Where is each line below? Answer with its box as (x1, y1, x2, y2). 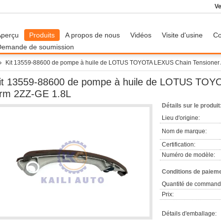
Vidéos (130, 31, 151, 39)
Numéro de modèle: (162, 151, 215, 158)
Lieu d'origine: (162, 114, 200, 121)
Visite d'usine (162, 31, 203, 39)
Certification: (162, 141, 195, 148)
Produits (29, 31, 55, 39)
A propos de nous (65, 31, 120, 39)
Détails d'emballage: (162, 210, 217, 217)
